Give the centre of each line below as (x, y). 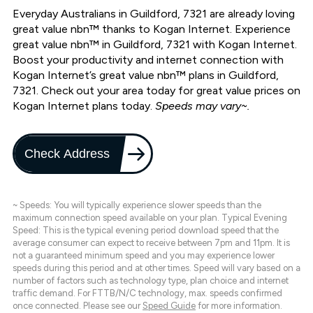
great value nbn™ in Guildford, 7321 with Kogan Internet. (155, 45)
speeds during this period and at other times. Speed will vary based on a (156, 268)
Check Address (68, 154)
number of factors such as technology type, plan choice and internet (151, 281)
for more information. (239, 306)
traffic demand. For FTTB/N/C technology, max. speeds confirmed (147, 293)
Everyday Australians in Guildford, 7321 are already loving (154, 14)
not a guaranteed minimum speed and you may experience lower (144, 256)
